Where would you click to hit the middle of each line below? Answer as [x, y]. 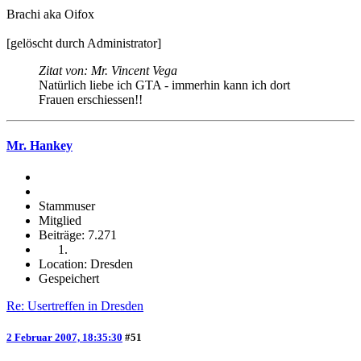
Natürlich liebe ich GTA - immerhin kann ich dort [164, 85]
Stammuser [67, 206]
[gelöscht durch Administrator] [84, 43]
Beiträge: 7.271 [78, 235]
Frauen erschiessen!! [91, 99]
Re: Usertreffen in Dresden [75, 306]
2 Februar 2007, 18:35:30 [64, 338]
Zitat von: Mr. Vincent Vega [108, 70]
